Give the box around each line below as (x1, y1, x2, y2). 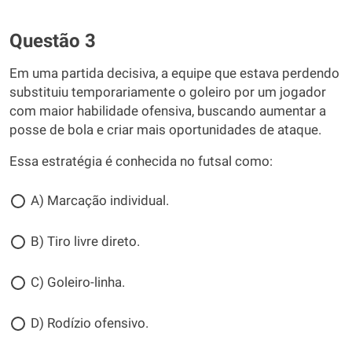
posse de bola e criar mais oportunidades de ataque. (9, 123, 321, 137)
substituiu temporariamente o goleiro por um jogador (9, 85, 326, 100)
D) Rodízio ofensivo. (31, 316, 148, 331)
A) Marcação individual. (31, 193, 169, 208)
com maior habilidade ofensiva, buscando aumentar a (9, 104, 326, 119)
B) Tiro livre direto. (31, 234, 140, 249)
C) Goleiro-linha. (31, 275, 125, 290)
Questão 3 (9, 30, 96, 52)
